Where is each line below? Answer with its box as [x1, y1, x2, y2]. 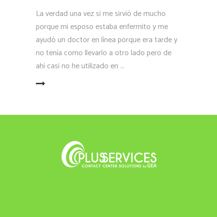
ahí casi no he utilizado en [36, 60, 120, 73]
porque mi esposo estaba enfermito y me [36, 20, 168, 34]
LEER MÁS [2, 79, 36, 90]
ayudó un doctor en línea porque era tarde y [36, 33, 177, 47]
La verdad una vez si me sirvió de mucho [36, 7, 166, 21]
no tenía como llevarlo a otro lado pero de [36, 46, 171, 60]
